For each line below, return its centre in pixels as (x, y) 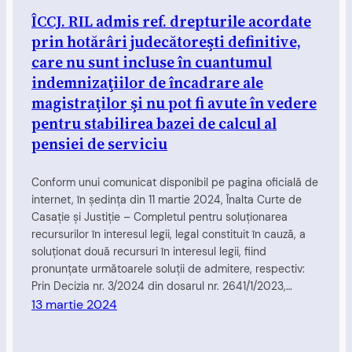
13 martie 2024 (74, 305)
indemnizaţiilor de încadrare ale (147, 82)
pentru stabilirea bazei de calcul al (154, 123)
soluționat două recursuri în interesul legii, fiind (149, 252)
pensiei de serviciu (99, 143)
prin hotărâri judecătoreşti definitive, (166, 41)
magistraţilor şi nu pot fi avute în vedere (174, 103)
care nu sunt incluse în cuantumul (152, 62)
